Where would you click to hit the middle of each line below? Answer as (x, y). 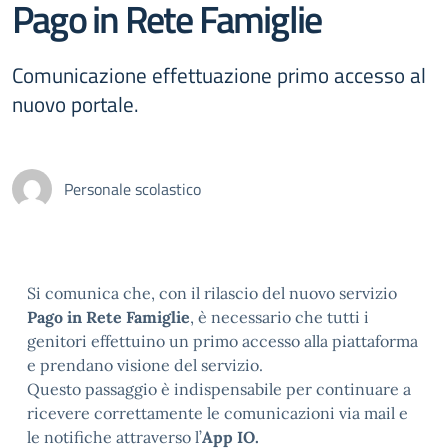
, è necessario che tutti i (279, 317)
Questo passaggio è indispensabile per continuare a (219, 389)
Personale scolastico (132, 189)
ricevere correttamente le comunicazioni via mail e (217, 413)
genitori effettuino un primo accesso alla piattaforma (222, 341)
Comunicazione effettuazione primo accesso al (219, 75)
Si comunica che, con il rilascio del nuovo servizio (212, 293)
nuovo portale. (75, 104)
